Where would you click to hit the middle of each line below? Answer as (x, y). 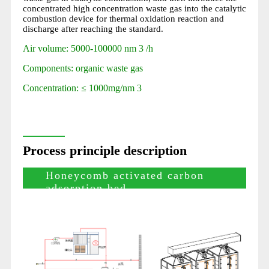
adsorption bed (86, 188)
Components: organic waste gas (83, 68)
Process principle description (104, 150)
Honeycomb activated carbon (125, 175)
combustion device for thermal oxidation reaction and (123, 18)
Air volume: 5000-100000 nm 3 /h (88, 48)
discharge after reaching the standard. (93, 29)
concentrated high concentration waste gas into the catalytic (134, 8)
